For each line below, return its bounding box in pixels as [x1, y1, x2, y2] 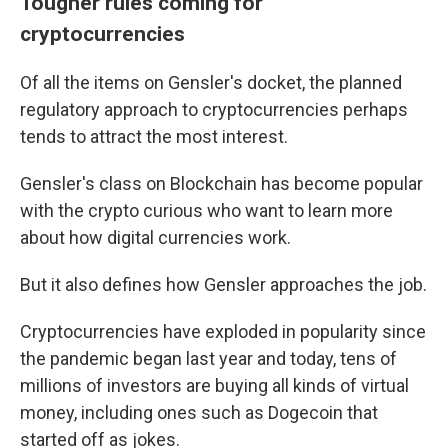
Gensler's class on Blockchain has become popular [20, 173, 423, 195]
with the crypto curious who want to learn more [20, 200, 393, 222]
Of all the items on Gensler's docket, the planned [20, 72, 402, 94]
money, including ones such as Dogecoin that [20, 402, 378, 424]
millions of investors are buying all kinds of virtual [20, 375, 409, 397]
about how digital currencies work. [20, 227, 291, 249]
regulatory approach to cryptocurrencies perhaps [20, 99, 408, 121]
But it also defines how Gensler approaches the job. [20, 274, 427, 296]
